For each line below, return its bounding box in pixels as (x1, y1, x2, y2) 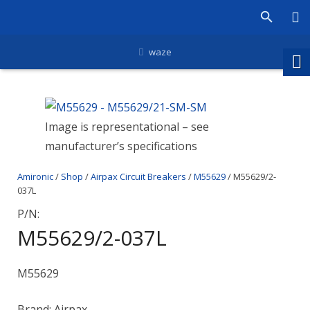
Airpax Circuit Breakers (91, 170, 186, 183)
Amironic (17, 170, 53, 183)
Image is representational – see (45, 119, 209, 134)
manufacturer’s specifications (45, 138, 197, 154)
